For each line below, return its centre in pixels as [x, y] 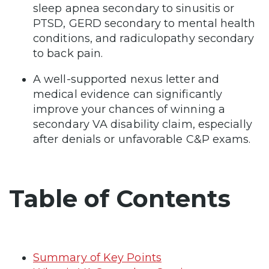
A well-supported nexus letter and [126, 79]
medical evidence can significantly [128, 94]
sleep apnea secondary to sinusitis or [134, 8]
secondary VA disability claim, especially [143, 124]
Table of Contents [120, 198]
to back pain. [68, 53]
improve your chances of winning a [129, 109]
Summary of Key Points [97, 257]
